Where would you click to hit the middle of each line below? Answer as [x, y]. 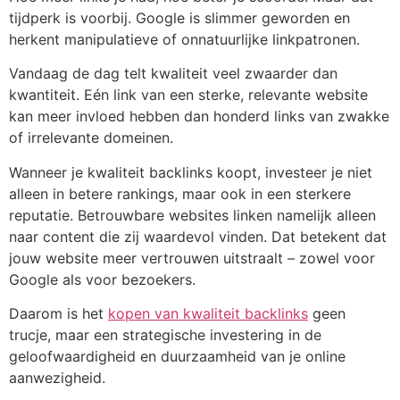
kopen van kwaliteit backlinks [208, 313]
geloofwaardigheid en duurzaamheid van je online [177, 356]
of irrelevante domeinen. [91, 138]
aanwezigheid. [57, 377]
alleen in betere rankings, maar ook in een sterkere [180, 193]
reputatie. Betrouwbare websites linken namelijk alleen [192, 215]
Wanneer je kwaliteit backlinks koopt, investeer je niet [191, 172]
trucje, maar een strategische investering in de [165, 334]
